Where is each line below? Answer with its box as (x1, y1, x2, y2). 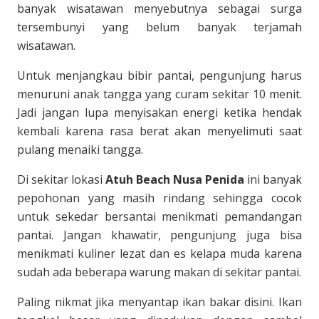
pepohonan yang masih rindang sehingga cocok (17, 190, 302, 206)
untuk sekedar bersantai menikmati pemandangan (17, 209, 302, 224)
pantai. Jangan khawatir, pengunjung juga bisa (17, 227, 302, 243)
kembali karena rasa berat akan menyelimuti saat (17, 123, 302, 139)
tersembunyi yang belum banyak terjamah (17, 19, 302, 35)
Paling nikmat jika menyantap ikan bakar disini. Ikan (17, 294, 302, 310)
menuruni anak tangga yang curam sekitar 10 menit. (17, 86, 302, 102)
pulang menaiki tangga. (17, 142, 143, 157)
